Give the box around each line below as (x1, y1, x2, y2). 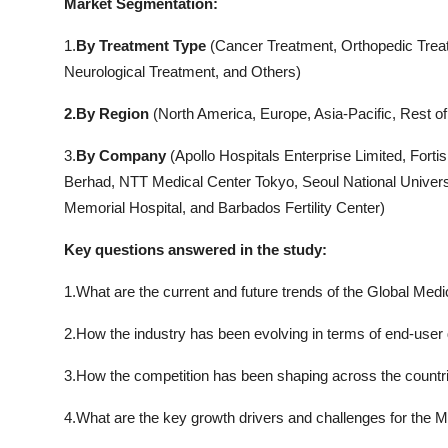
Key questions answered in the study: (64, 241, 327, 259)
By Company (76, 147, 170, 165)
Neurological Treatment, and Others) (64, 63, 301, 81)
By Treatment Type (76, 37, 210, 55)
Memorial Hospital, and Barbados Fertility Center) (64, 199, 385, 217)
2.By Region (64, 105, 153, 123)
